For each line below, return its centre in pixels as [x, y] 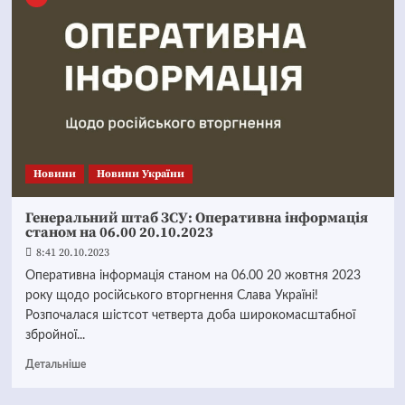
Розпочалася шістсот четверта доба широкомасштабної [190, 316]
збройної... [55, 335]
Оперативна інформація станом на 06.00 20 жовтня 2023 [193, 276]
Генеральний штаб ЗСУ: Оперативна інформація [196, 218]
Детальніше [55, 364]
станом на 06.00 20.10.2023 [119, 232]
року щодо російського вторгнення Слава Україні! [171, 296]
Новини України [140, 174]
